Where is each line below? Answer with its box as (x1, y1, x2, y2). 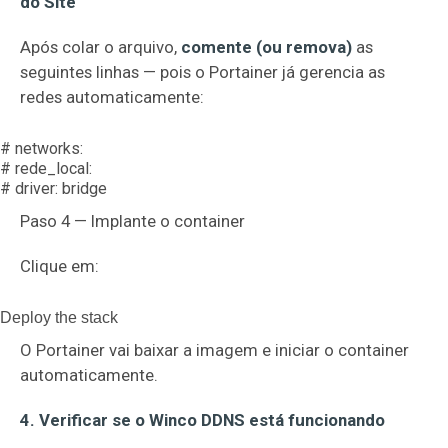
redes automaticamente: (20, 87, 204, 107)
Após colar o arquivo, (20, 37, 181, 57)
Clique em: (20, 256, 99, 276)
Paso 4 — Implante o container (20, 211, 245, 231)
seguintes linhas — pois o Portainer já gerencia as (20, 62, 385, 82)
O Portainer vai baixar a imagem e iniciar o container (20, 340, 409, 360)
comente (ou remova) (181, 37, 352, 57)
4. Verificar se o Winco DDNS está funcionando (20, 410, 385, 430)
